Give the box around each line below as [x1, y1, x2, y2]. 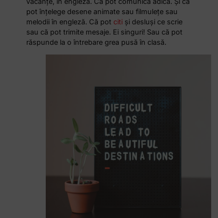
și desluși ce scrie [123, 18, 183, 26]
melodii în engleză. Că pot [26, 18, 114, 26]
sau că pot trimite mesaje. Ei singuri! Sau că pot [26, 28, 183, 36]
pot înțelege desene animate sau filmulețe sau [26, 7, 178, 16]
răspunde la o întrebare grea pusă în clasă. [26, 38, 167, 47]
